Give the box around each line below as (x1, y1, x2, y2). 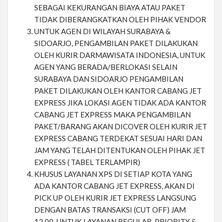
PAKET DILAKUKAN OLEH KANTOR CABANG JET (34, 86, 202, 96)
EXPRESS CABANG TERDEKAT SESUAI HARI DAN (34, 134, 202, 143)
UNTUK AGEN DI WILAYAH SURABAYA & (34, 27, 170, 36)
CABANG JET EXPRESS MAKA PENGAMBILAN (34, 110, 191, 119)
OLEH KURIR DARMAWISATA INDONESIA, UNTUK (34, 51, 205, 60)
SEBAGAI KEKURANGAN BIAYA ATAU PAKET (34, 3, 185, 12)
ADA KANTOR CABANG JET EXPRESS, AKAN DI (34, 181, 195, 191)
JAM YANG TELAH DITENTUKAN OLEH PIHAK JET (34, 146, 205, 155)
